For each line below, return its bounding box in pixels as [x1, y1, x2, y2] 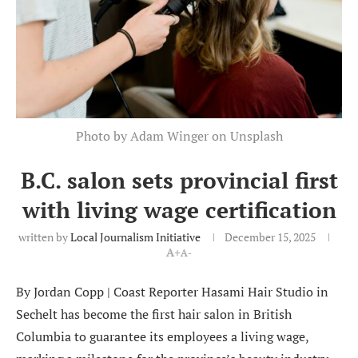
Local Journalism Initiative [70, 229, 201, 245]
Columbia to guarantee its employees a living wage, [16, 327, 308, 345]
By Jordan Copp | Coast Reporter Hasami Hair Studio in [16, 282, 328, 300]
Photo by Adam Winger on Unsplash [75, 126, 283, 145]
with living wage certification [22, 194, 336, 225]
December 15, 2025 [225, 229, 316, 245]
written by [18, 229, 70, 245]
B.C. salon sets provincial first [20, 165, 338, 195]
